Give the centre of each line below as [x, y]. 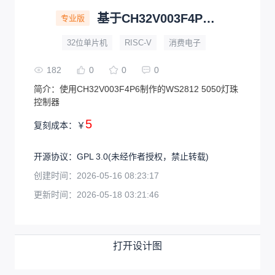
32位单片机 [87, 42]
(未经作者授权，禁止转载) [159, 156]
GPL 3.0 [93, 156]
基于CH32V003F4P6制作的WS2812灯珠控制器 [208, 18]
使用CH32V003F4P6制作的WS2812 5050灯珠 [149, 89]
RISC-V [138, 42]
